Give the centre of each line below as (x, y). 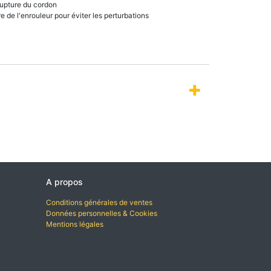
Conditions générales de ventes (99, 202)
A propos (64, 182)
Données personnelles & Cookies (102, 213)
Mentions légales (75, 224)
